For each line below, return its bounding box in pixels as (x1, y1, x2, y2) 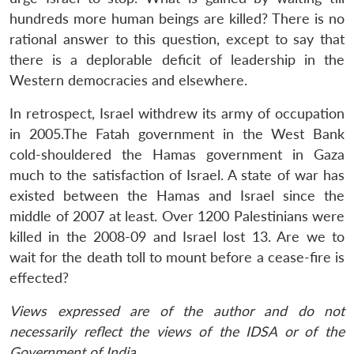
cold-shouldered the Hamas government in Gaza (9, 145, 345, 163)
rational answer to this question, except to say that (9, 30, 345, 47)
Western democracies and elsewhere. (9, 71, 247, 88)
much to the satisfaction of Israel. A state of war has (9, 166, 345, 183)
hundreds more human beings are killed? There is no (9, 9, 345, 27)
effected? (9, 269, 69, 286)
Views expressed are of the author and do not (9, 302, 345, 319)
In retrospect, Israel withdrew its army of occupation (9, 104, 345, 122)
